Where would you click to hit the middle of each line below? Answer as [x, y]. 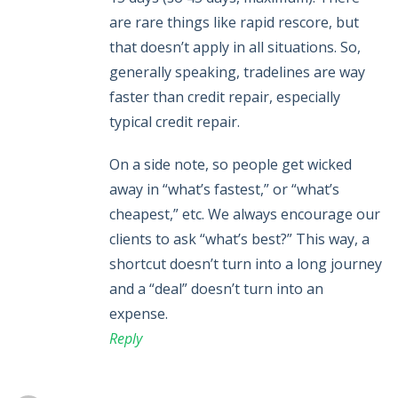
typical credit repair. [175, 122]
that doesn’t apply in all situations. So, [235, 48]
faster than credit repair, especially [225, 97]
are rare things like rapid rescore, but [234, 23]
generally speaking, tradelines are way [237, 72]
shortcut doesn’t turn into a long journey [246, 264]
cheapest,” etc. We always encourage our [245, 215]
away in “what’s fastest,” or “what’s [224, 190]
